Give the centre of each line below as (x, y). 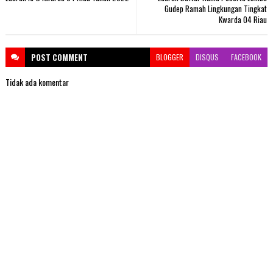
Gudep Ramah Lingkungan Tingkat (216, 9)
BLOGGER (170, 57)
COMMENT (70, 58)
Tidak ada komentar (37, 82)
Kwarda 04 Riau (243, 20)
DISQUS (207, 57)
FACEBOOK (246, 57)
